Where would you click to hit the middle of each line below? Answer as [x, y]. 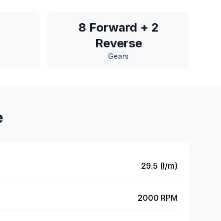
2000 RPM [158, 198]
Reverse [118, 43]
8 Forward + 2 [118, 27]
